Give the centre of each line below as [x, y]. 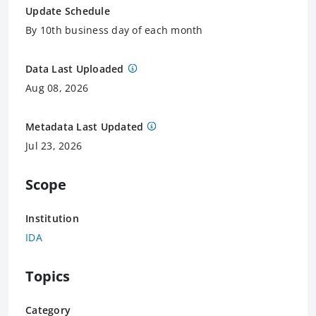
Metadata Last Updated [85, 126]
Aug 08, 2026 [57, 87]
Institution [52, 218]
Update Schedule [68, 11]
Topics [48, 276]
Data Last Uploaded [75, 68]
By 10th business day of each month [114, 30]
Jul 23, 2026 [54, 145]
